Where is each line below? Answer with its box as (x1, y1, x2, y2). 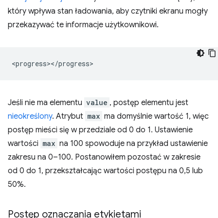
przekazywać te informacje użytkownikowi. (8, 19, 159, 30)
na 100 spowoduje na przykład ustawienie (57, 138, 208, 148)
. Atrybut (52, 111, 85, 121)
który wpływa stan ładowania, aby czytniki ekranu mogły (8, 6, 208, 16)
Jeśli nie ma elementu (8, 97, 84, 108)
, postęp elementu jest (109, 97, 188, 108)
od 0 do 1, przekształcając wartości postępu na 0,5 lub (8, 165, 203, 176)
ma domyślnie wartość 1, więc (102, 111, 209, 121)
